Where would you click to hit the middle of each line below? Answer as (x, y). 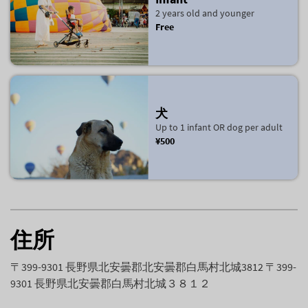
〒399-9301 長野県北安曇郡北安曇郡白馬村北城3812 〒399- (153, 266)
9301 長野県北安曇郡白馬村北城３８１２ (110, 283)
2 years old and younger (205, 13)
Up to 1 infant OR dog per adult (219, 127)
